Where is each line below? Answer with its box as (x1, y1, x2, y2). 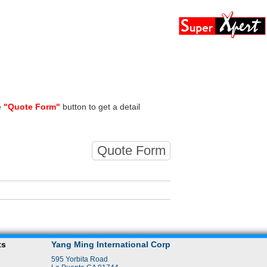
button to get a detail (60, 102, 140, 111)
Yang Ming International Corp (51, 240, 170, 249)
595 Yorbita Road (51, 255, 108, 263)
